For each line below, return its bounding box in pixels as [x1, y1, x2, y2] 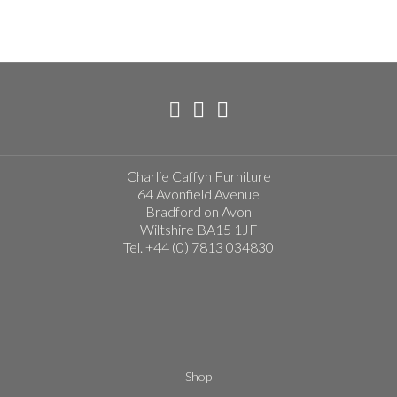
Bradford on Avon [145, 202, 252, 220]
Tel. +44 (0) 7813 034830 [123, 237, 274, 255]
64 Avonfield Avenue [137, 184, 260, 202]
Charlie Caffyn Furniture [126, 167, 271, 184]
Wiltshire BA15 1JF [139, 220, 258, 237]
